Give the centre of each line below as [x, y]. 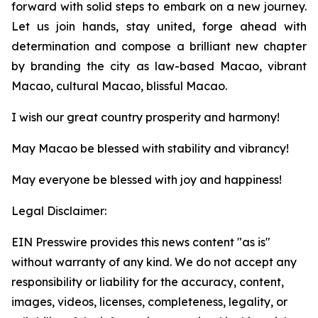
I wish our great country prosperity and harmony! [146, 117]
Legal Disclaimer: [59, 211]
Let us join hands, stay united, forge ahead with [159, 26]
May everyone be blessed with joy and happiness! [147, 180]
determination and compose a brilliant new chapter [159, 46]
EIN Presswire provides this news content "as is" [141, 242]
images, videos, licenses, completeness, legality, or [149, 302]
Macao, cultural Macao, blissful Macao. [119, 86]
